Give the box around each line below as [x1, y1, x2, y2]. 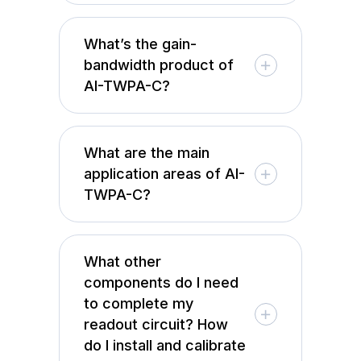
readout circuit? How [84, 315, 229, 333]
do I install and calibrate [84, 336, 247, 354]
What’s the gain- [84, 35, 197, 52]
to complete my [84, 294, 194, 312]
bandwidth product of [84, 56, 234, 73]
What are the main [84, 143, 210, 161]
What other [84, 252, 162, 270]
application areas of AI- [84, 164, 246, 182]
